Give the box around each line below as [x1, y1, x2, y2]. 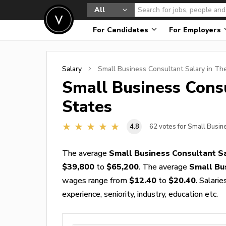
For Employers [169, 26, 223, 34]
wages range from [62, 176, 129, 185]
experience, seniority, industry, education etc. [62, 189, 218, 199]
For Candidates [93, 26, 150, 34]
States [62, 97, 112, 116]
